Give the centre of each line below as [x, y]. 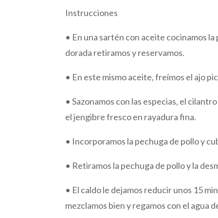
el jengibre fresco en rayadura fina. [131, 117]
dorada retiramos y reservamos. [125, 52]
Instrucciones [92, 12]
